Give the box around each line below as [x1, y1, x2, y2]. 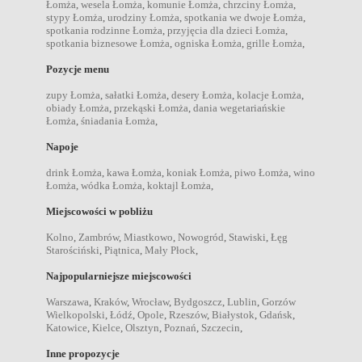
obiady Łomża [46, 101, 109, 114]
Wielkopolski [46, 308, 105, 321]
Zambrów [78, 230, 119, 243]
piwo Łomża [234, 166, 288, 179]
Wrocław [132, 295, 169, 308]
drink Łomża [46, 166, 102, 179]
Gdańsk [259, 308, 293, 321]
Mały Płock [145, 243, 196, 256]
